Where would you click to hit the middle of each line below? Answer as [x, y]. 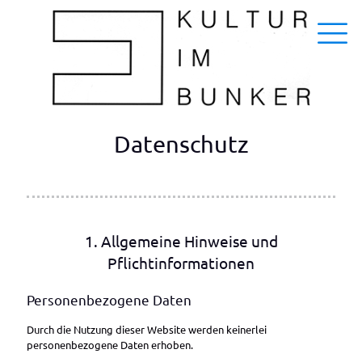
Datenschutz [181, 144]
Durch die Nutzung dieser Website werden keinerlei [147, 329]
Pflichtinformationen [181, 263]
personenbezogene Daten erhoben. [110, 345]
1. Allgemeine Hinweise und [181, 241]
